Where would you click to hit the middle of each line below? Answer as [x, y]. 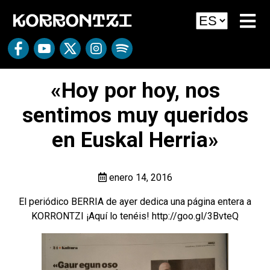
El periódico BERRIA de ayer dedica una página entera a [135, 202]
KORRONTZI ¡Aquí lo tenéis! [92, 216]
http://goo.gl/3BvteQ [195, 216]
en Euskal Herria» [135, 140]
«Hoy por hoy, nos [135, 91]
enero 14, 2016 [139, 177]
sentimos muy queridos [135, 115]
